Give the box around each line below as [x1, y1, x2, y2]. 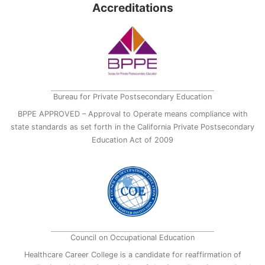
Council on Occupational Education [70, 233, 195, 243]
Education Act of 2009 [92, 135, 173, 144]
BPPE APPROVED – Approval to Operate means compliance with [17, 109, 248, 118]
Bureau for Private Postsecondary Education [53, 92, 212, 102]
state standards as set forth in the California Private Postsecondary [11, 122, 254, 131]
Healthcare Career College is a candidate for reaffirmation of [24, 250, 241, 259]
